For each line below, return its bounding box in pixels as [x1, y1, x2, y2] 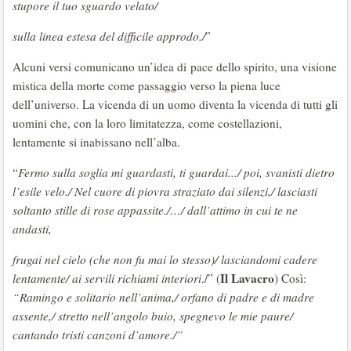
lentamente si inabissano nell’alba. [13, 134, 180, 150]
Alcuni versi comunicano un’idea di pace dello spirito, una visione [13, 59, 337, 74]
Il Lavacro [220, 270, 274, 287]
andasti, [13, 221, 52, 237]
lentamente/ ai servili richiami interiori [13, 270, 201, 286]
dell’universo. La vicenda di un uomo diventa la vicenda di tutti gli [13, 96, 338, 112]
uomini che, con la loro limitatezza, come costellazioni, [13, 115, 282, 131]
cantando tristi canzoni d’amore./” [13, 327, 183, 342]
